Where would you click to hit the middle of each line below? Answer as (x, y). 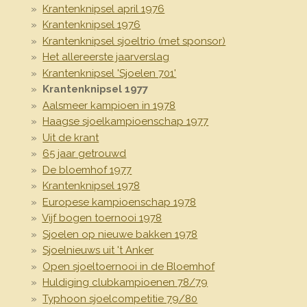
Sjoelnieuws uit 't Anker (98, 250)
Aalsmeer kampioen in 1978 (109, 105)
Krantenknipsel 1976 (92, 25)
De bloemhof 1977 (87, 170)
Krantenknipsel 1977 (96, 89)
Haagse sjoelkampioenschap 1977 (126, 122)
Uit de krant (71, 137)
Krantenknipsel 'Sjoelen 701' (110, 73)
